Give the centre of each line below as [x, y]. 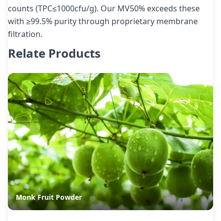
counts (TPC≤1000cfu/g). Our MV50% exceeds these [104, 8]
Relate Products [54, 53]
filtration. [25, 34]
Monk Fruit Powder [49, 197]
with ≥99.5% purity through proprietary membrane [103, 21]
